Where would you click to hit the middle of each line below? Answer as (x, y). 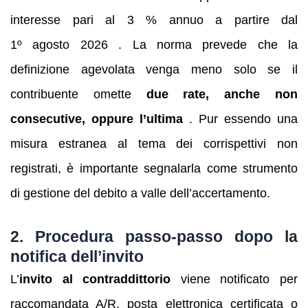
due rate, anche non (222, 95)
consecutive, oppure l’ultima (97, 119)
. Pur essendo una (240, 119)
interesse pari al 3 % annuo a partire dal (154, 20)
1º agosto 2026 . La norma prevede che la (154, 45)
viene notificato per (234, 279)
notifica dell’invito (77, 256)
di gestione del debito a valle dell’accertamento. (140, 194)
